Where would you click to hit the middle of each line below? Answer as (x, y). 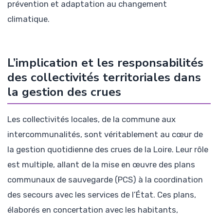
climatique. (28, 19)
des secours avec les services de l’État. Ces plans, (102, 194)
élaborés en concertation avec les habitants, (93, 209)
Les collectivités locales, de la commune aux (91, 119)
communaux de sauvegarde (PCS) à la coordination (105, 179)
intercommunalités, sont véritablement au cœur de (105, 134)
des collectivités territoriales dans (104, 77)
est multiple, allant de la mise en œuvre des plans (101, 164)
